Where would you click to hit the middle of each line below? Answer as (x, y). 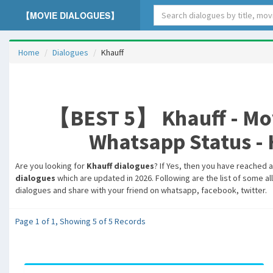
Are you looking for (51, 166)
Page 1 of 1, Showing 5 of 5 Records (80, 221)
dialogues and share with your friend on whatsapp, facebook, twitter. (141, 190)
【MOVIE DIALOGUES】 (70, 15)
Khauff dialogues (120, 166)
